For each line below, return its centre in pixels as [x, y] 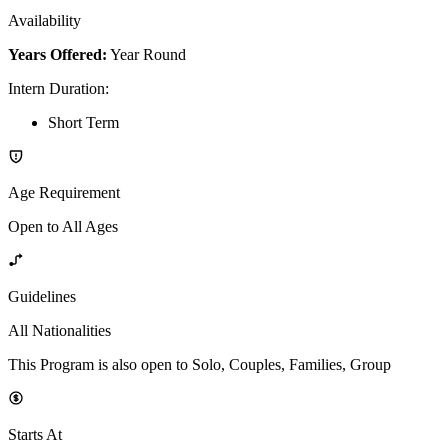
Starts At [35, 434]
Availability [44, 20]
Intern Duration [56, 88]
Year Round [148, 54]
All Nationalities [59, 330]
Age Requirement [64, 192]
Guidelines [42, 296]
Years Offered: [57, 54]
